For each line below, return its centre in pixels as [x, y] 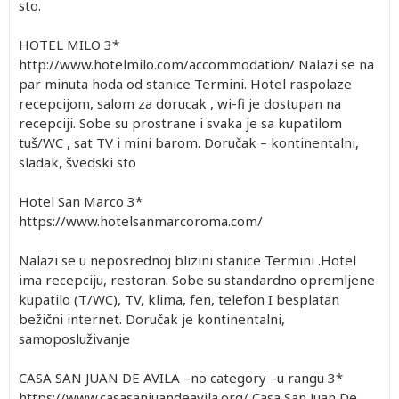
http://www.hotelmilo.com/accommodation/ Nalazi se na [196, 64]
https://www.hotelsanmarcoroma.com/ [142, 220]
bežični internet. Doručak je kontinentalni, [152, 318]
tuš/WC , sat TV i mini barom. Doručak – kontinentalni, [189, 142]
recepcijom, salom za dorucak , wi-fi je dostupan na [180, 103]
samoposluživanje [74, 338]
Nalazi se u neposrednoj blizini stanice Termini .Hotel [187, 260]
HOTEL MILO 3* [69, 44]
